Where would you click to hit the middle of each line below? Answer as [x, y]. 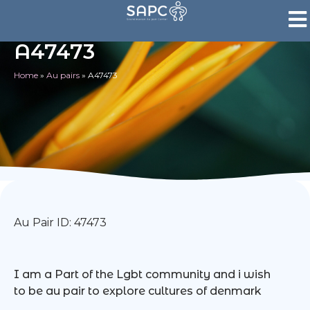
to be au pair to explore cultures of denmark [137, 291]
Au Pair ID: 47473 [60, 222]
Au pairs [63, 75]
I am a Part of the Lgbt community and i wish [142, 274]
